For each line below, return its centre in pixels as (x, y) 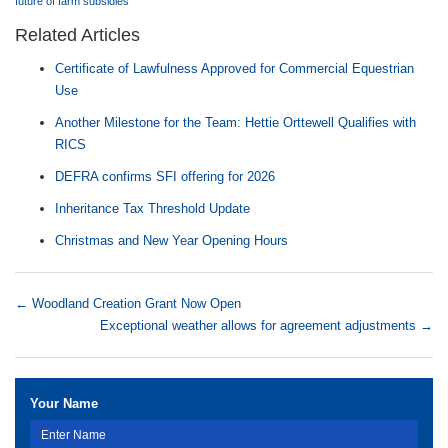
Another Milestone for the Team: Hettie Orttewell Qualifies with (235, 122)
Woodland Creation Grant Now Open (134, 303)
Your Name (64, 403)
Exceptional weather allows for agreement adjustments (260, 325)
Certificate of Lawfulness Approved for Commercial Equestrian (234, 68)
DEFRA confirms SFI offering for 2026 (165, 176)
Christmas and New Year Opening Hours (171, 240)
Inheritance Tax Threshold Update (152, 208)
